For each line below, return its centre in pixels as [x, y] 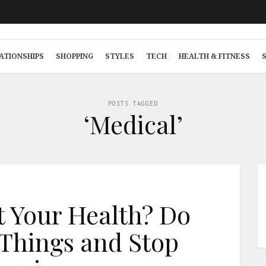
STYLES [120, 56]
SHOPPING [75, 56]
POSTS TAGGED [133, 103]
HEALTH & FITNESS [214, 56]
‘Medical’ [133, 124]
